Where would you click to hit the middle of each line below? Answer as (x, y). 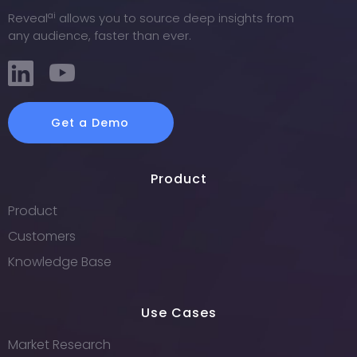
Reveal (28, 18)
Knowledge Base (60, 262)
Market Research (59, 345)
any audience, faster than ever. (100, 36)
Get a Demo (90, 123)
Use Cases (178, 313)
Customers (42, 237)
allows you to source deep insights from (175, 18)
